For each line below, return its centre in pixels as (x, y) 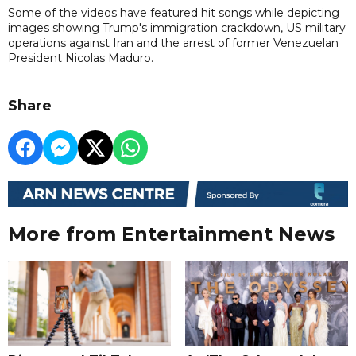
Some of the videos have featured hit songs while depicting (174, 12)
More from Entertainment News (171, 234)
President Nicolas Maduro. (81, 58)
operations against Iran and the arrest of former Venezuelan (173, 43)
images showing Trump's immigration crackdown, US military (177, 27)
